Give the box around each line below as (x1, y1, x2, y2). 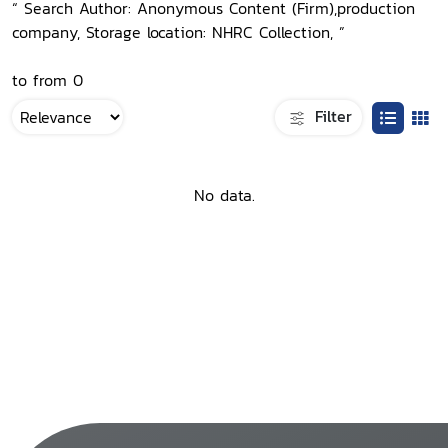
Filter (309, 103, 352, 128)
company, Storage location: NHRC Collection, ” (12, 20, 345, 44)
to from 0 (12, 68, 83, 92)
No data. (193, 183, 255, 208)
